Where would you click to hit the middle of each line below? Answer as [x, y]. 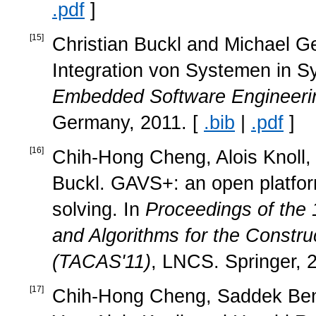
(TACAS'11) [102, 261]
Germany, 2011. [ [128, 122]
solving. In [99, 209]
